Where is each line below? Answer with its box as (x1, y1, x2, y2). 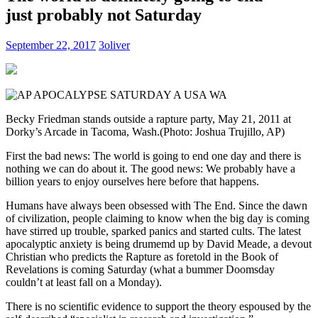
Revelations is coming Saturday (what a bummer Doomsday (6, 263, 275, 275)
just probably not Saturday (6, 5, 202, 24)
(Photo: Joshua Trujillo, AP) (160, 125, 285, 138)
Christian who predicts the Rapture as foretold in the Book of (6, 250, 278, 263)
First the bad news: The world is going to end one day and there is (6, 149, 301, 162)
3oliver (99, 38, 130, 51)
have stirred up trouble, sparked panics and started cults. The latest (6, 224, 301, 237)
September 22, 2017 (6, 38, 96, 51)
